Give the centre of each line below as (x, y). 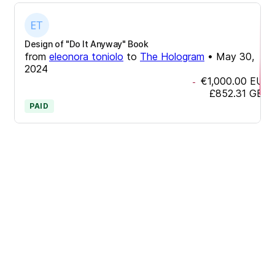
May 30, (235, 56)
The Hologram (172, 56)
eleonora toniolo (86, 56)
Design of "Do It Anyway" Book (87, 44)
